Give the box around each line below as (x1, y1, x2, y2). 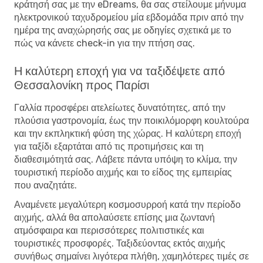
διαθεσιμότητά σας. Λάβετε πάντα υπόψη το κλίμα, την (14, 153, 237, 165)
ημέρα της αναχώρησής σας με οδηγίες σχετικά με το (14, 24, 231, 36)
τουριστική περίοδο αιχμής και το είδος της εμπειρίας (14, 166, 232, 178)
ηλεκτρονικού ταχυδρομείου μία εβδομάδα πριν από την (14, 11, 244, 23)
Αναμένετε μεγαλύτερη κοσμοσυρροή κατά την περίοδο (14, 198, 241, 210)
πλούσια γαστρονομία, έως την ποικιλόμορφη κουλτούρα (14, 114, 249, 126)
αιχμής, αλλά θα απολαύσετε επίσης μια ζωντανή (14, 211, 215, 223)
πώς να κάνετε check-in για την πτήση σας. (14, 37, 195, 49)
